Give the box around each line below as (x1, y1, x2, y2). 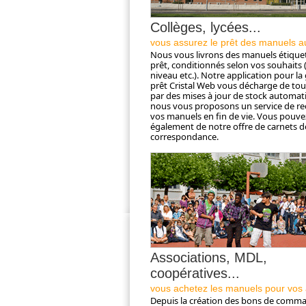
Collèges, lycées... (150, 20, 261, 35)
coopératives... (150, 266, 240, 281)
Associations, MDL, (150, 250, 267, 265)
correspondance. (150, 130, 219, 143)
